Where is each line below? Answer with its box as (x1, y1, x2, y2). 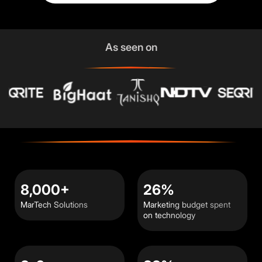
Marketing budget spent (143, 199, 230, 209)
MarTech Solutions (20, 199, 88, 209)
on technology (143, 210, 195, 220)
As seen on (105, 41, 157, 53)
